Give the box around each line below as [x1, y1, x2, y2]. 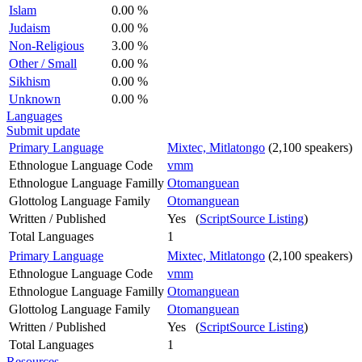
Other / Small [9, 56, 77, 70]
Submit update [6, 123, 80, 137]
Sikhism [9, 74, 50, 88]
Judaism [9, 20, 50, 35]
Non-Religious [9, 38, 84, 53]
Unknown [9, 91, 61, 106]
